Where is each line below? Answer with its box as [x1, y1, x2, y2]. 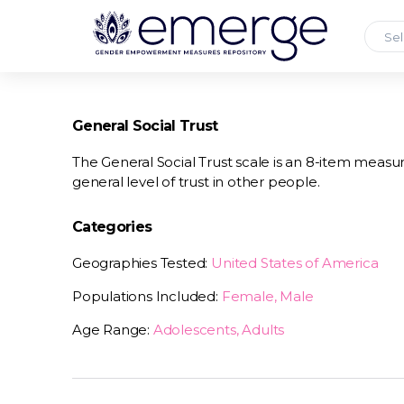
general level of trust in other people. [72, 173, 320, 190]
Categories [72, 218, 152, 235]
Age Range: [72, 321, 153, 338]
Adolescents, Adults [152, 321, 285, 338]
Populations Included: [72, 288, 222, 305]
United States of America [211, 254, 379, 271]
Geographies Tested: [72, 254, 212, 271]
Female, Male [221, 288, 314, 305]
